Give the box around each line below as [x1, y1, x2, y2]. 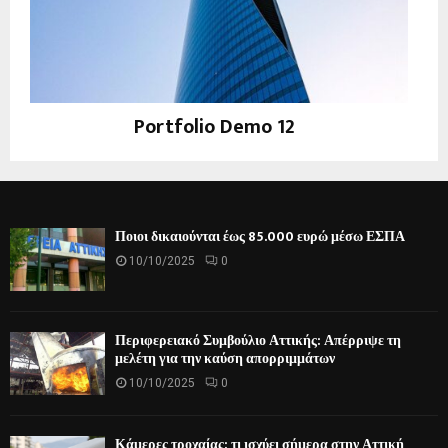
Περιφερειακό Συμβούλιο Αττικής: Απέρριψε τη [115, 328, 401, 352]
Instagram [185, 144, 243, 159]
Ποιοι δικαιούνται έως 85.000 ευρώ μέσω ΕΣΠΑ [115, 224, 405, 248]
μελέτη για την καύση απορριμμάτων [115, 346, 335, 370]
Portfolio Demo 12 [133, 110, 295, 145]
